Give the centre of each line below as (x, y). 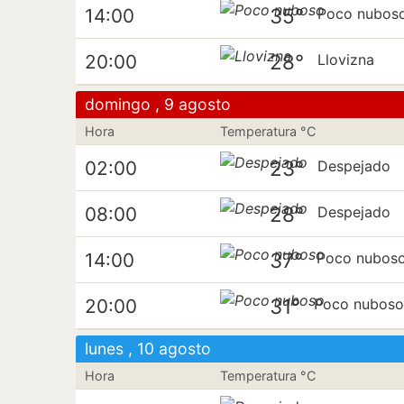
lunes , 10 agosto (148, 349)
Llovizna (346, 60)
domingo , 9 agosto (158, 104)
